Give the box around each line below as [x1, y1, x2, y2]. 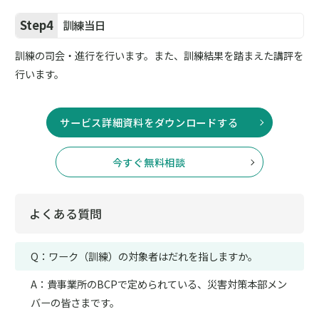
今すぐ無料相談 [112, 154, 207, 169]
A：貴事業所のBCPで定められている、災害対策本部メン [30, 276, 287, 291]
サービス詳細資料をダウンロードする [60, 115, 259, 130]
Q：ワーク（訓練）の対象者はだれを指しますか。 [30, 248, 258, 263]
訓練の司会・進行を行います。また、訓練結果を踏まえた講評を [15, 47, 304, 63]
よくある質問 [29, 204, 103, 222]
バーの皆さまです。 [30, 294, 120, 310]
